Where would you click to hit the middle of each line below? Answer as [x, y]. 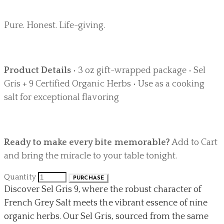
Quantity [20, 177]
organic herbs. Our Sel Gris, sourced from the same [106, 216]
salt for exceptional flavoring [61, 97]
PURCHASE [89, 178]
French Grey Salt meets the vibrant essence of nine [106, 203]
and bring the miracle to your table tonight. [90, 156]
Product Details [38, 70]
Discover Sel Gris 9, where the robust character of [103, 189]
